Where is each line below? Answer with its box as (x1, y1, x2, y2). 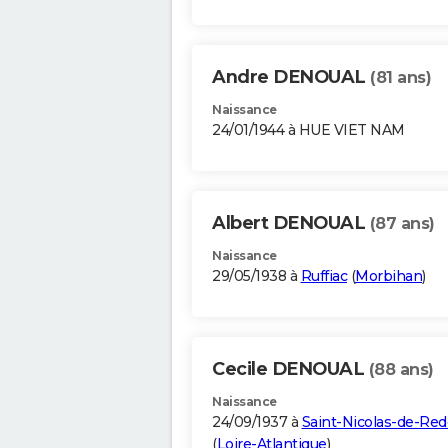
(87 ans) (369, 214, 435, 234)
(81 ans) (370, 68, 431, 88)
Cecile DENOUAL (212, 358, 369, 381)
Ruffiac (300, 267, 347, 286)
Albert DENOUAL (212, 212, 370, 235)
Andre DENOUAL (212, 66, 370, 89)
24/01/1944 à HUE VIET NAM (212, 121, 405, 140)
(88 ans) (368, 360, 434, 380)
